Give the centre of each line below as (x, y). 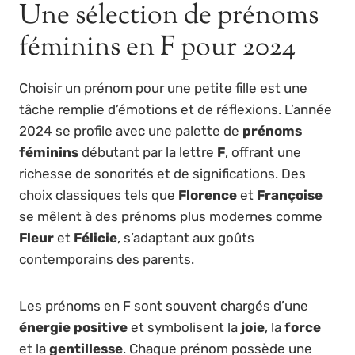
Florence (208, 195)
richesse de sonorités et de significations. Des (162, 173)
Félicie (95, 237)
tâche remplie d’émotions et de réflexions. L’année (176, 109)
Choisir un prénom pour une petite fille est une (163, 88)
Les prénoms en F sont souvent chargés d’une (164, 305)
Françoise (290, 195)
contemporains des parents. (107, 259)
